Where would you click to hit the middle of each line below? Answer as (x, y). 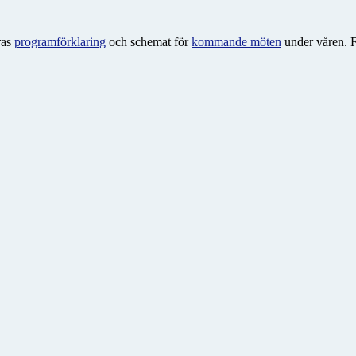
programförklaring (60, 42)
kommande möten (236, 42)
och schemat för (149, 42)
